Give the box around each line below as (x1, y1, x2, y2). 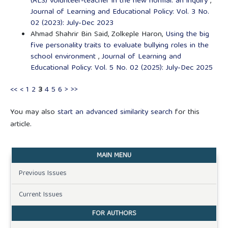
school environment (30, 50, 98, 64)
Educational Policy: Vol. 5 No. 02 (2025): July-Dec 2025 (30, 61, 213, 75)
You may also (10, 105, 58, 119)
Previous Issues (18, 167, 67, 180)
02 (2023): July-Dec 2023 (30, 16, 113, 30)
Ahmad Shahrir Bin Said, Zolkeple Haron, (30, 27, 165, 41)
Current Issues (18, 188, 63, 201)
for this (172, 105, 199, 119)
